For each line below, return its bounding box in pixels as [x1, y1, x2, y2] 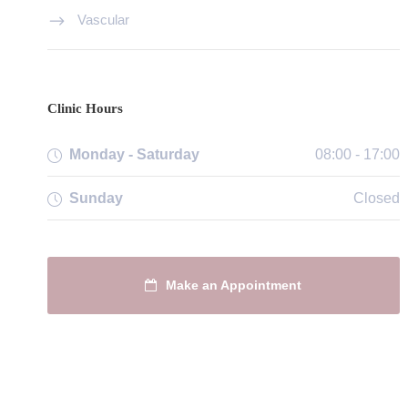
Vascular [77, 12, 129, 28]
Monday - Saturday [69, 146, 199, 162]
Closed [352, 189, 400, 206]
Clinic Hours [47, 100, 123, 116]
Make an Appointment [166, 277, 302, 292]
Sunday [69, 189, 123, 206]
